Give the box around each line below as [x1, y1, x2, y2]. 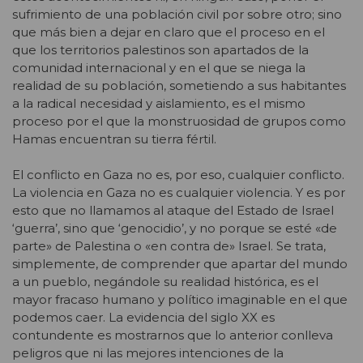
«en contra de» [145, 237, 238, 254]
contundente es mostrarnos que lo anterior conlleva [12, 327, 333, 343]
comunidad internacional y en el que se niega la [12, 59, 305, 75]
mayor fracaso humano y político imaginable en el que [12, 291, 348, 307]
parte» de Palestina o [12, 237, 145, 254]
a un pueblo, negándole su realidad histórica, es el [12, 273, 318, 289]
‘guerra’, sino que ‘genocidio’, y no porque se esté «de [12, 220, 337, 236]
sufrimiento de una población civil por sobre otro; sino [12, 6, 342, 22]
